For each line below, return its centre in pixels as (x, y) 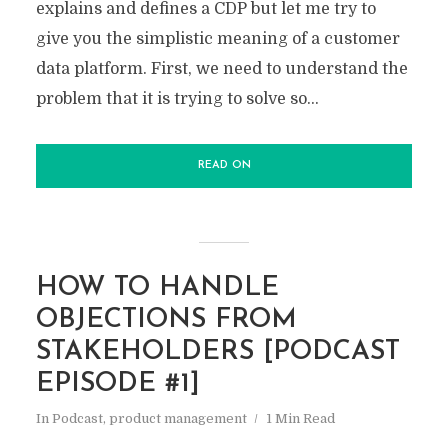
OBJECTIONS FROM (166, 321)
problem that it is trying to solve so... (177, 99)
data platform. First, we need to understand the (221, 69)
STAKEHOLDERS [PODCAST (217, 353)
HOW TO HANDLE (157, 289)
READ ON (224, 166)
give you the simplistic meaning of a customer (217, 39)
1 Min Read (300, 419)
